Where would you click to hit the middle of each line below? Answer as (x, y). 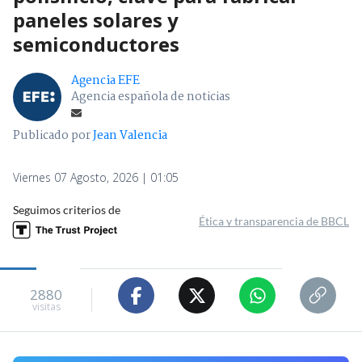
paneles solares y (96, 20)
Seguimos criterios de (67, 210)
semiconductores (96, 44)
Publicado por (53, 136)
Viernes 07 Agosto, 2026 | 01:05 (96, 178)
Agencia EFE (105, 81)
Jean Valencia (130, 136)
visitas (46, 306)
